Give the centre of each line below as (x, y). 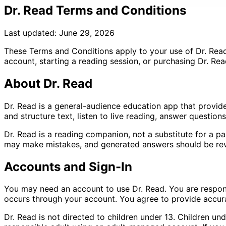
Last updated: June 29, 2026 (59, 33)
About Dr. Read (48, 83)
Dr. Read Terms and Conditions (95, 10)
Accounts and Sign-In (68, 166)
